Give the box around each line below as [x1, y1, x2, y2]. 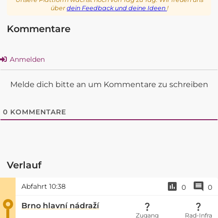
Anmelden [8, 54, 45, 64]
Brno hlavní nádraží [21, 200, 99, 210]
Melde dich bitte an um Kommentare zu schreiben [10, 79, 208, 89]
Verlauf [7, 159, 41, 171]
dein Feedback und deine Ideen [67, 4, 167, 12]
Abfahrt [21, 182, 49, 191]
